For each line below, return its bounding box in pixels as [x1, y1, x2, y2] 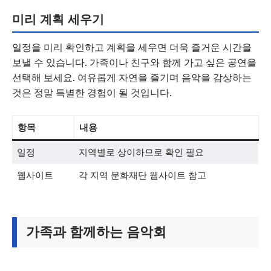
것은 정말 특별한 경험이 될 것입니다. [12, 87, 172, 99]
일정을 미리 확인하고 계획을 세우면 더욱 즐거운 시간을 [12, 41, 252, 53]
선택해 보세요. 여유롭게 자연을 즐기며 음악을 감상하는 [12, 71, 252, 83]
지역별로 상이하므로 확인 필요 [78, 147, 204, 157]
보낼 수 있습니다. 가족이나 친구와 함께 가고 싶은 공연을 [12, 56, 256, 68]
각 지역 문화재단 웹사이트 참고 [78, 170, 206, 180]
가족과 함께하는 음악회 [26, 224, 166, 240]
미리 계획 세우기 [12, 12, 104, 27]
